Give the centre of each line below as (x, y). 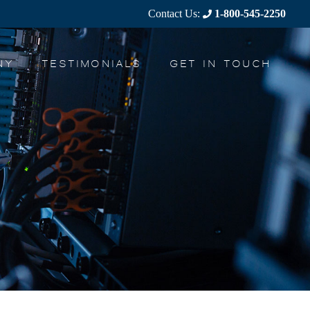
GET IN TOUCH (221, 64)
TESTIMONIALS (92, 64)
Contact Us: (175, 13)
